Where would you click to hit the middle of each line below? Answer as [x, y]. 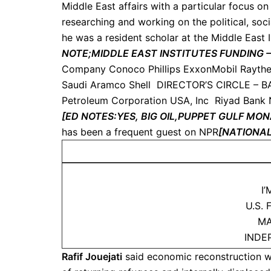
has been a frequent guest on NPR [140, 132]
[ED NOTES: [89, 116]
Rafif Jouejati [92, 256]
